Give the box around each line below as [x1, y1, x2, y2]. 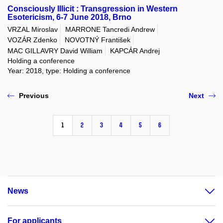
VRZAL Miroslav [7, 25, 58, 34]
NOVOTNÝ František [65, 36, 130, 44]
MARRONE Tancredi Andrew [65, 25, 155, 34]
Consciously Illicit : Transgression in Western [7, 4, 178, 13]
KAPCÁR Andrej [110, 46, 160, 55]
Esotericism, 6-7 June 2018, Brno [7, 12, 131, 21]
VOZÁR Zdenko [7, 36, 57, 44]
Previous [19, 91, 49, 100]
